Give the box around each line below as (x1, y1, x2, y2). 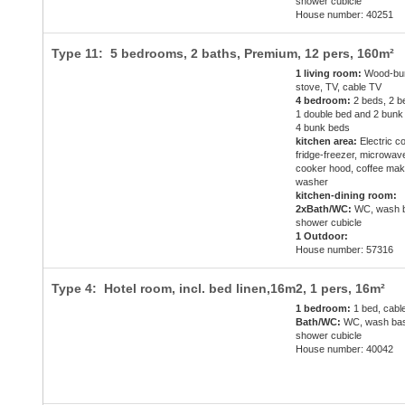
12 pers (304, 46, 350, 61)
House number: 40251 (296, 9, 394, 21)
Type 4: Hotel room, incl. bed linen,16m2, (51, 281, 310, 297)
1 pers (309, 281, 348, 297)
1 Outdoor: (296, 231, 349, 242)
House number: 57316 (296, 244, 394, 256)
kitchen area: (296, 136, 358, 147)
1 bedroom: (296, 303, 352, 315)
